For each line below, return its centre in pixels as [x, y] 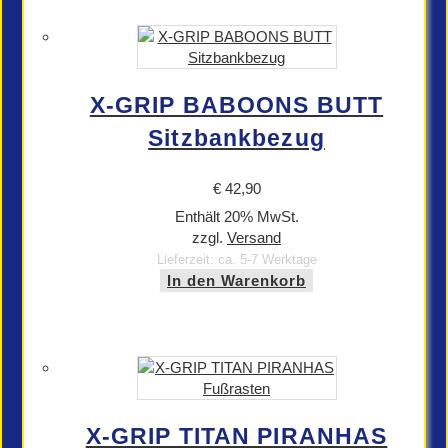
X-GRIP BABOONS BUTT [236, 105]
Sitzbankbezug [236, 138]
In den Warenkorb [236, 280]
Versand [254, 237]
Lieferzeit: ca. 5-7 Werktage [236, 259]
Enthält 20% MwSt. [236, 216]
